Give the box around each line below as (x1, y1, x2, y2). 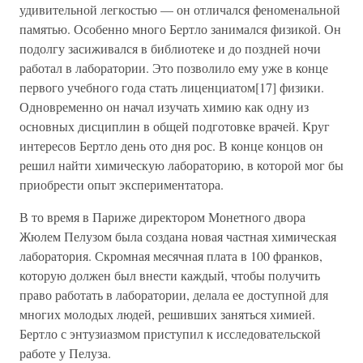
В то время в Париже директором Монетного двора (19, 208, 305, 225)
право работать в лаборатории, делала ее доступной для (19, 286, 328, 303)
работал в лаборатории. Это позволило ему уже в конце (19, 59, 328, 76)
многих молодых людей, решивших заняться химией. (19, 305, 315, 322)
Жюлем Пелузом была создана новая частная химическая (19, 228, 336, 245)
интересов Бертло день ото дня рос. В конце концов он (19, 137, 323, 154)
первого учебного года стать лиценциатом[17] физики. (19, 79, 324, 96)
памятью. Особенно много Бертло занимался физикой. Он (19, 20, 341, 37)
